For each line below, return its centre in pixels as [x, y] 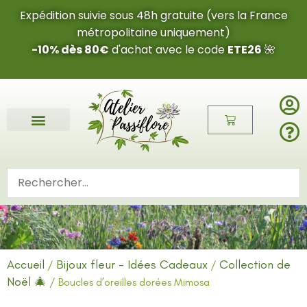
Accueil [26, 264]
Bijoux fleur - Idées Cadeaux [132, 264]
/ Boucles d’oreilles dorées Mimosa [128, 282]
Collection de [255, 264]
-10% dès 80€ [70, 50]
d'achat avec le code [168, 50]
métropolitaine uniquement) [153, 33]
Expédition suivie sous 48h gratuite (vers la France [153, 15]
